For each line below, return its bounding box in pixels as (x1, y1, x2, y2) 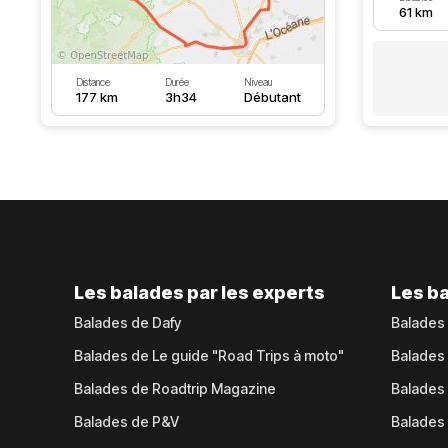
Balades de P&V (74, 413, 180, 430)
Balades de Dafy (74, 314, 182, 331)
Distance (75, 76, 110, 88)
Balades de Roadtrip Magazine (74, 380, 277, 397)
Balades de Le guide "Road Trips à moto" (74, 347, 345, 364)
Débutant (243, 89, 301, 105)
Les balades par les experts (74, 282, 326, 303)
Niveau (243, 76, 272, 88)
